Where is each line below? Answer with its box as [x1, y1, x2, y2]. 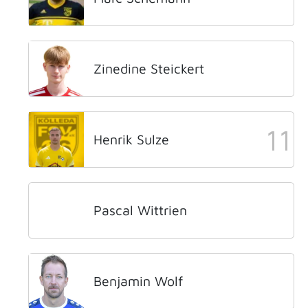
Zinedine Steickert [93, 60, 204, 76]
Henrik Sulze [93, 131, 169, 147]
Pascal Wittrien [93, 202, 187, 218]
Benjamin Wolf [93, 273, 183, 289]
